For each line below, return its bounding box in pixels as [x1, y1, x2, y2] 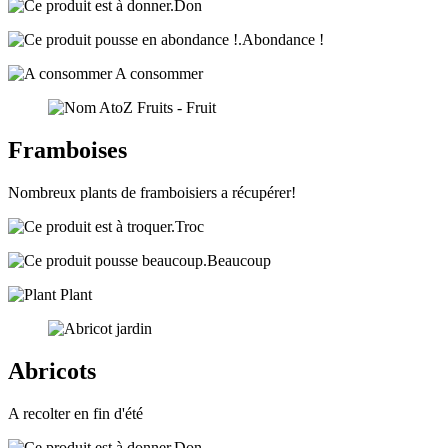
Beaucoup [207, 251, 271, 269]
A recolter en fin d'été [8, 404, 143, 422]
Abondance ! [242, 30, 324, 48]
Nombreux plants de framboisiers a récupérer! [8, 183, 296, 201]
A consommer [112, 64, 203, 82]
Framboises [8, 136, 127, 163]
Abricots [8, 357, 96, 384]
